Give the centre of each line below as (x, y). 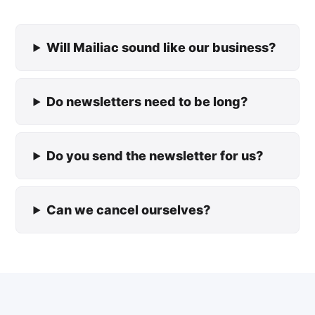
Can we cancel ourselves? (129, 210)
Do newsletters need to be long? (147, 102)
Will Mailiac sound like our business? (161, 47)
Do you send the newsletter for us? (155, 156)
